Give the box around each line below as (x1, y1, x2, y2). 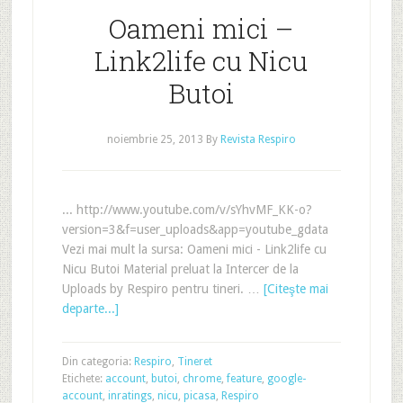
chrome (182, 372, 221, 385)
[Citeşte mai (263, 282, 328, 296)
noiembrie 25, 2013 (106, 133, 203, 146)
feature (226, 372, 262, 385)
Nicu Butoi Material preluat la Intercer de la (61, 262, 299, 276)
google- (266, 372, 306, 385)
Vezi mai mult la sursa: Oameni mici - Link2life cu (61, 242, 327, 256)
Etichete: (61, 372, 105, 385)
